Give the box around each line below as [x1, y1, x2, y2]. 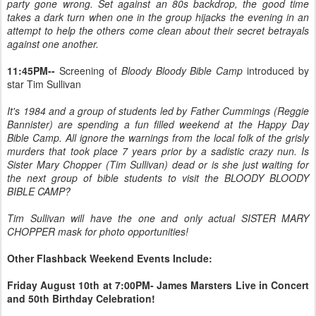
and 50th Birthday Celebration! [7, 291, 155, 305]
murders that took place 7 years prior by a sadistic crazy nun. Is [7, 144, 309, 158]
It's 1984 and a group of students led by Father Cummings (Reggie [7, 104, 309, 118]
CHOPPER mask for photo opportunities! [7, 224, 188, 238]
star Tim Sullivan [7, 77, 81, 91]
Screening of [55, 63, 121, 78]
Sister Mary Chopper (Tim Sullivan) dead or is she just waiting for [7, 157, 309, 171]
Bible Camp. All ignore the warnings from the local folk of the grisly [7, 130, 309, 145]
